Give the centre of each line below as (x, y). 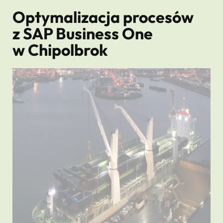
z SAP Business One (83, 33)
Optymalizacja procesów (103, 17)
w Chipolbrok (60, 50)
